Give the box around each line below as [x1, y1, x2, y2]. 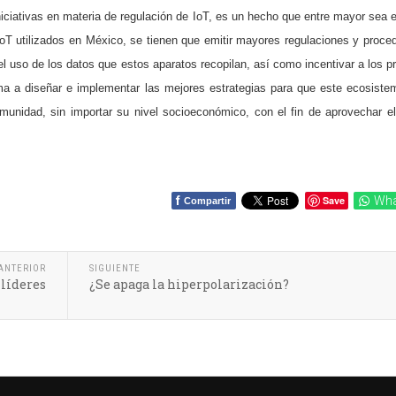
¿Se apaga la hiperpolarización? [89, 276, 289, 293]
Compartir [184, 195, 231, 206]
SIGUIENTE [89, 263, 141, 274]
